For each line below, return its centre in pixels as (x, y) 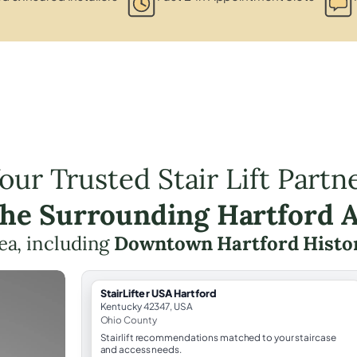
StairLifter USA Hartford (158, 293)
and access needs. (141, 349)
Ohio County (128, 320)
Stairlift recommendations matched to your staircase (218, 337)
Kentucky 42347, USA (146, 306)
